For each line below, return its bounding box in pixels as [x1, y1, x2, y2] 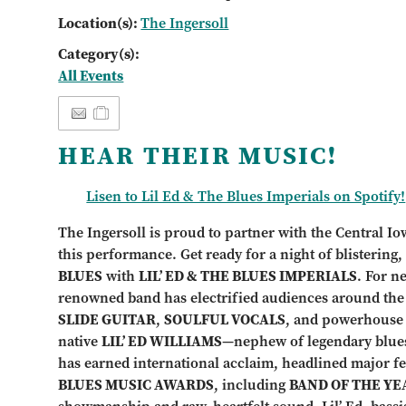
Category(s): [58, 44, 140, 64]
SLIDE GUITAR [58, 310, 157, 330]
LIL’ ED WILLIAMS [101, 332, 223, 352]
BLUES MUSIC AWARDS [58, 375, 215, 395]
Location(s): [58, 14, 141, 34]
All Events [58, 66, 124, 86]
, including [214, 375, 290, 395]
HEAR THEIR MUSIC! [58, 138, 339, 173]
